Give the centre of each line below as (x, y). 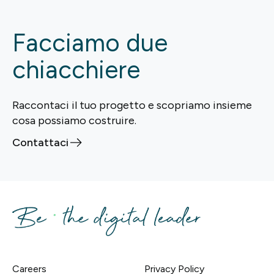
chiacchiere (76, 70)
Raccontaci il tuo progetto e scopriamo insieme (132, 106)
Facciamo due (90, 43)
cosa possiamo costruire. (74, 121)
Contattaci (40, 142)
